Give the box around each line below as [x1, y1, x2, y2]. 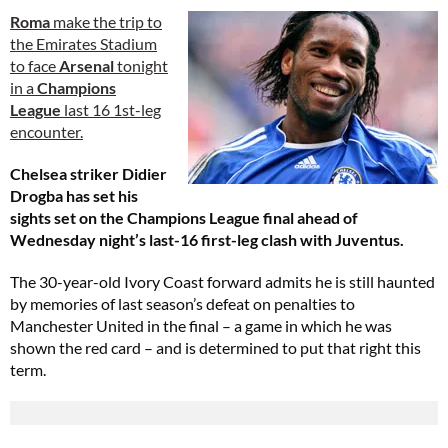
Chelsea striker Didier [10, 164, 167, 183]
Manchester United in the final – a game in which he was [10, 316, 392, 335]
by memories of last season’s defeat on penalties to [10, 294, 355, 313]
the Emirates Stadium [10, 34, 157, 53]
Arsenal [59, 56, 114, 75]
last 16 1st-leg [61, 100, 161, 119]
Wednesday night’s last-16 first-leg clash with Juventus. [10, 230, 404, 249]
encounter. [10, 122, 83, 141]
